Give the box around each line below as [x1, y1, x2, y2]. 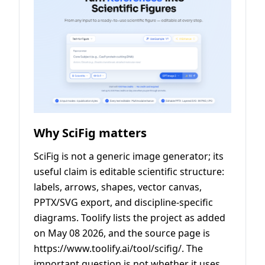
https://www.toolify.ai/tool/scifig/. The [34, 242, 203, 256]
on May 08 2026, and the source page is [34, 227, 210, 240]
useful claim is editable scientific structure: [34, 165, 224, 179]
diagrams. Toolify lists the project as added [34, 211, 225, 225]
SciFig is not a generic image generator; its [34, 150, 224, 163]
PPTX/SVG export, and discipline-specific [34, 196, 213, 209]
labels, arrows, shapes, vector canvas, [34, 180, 202, 194]
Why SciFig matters [34, 125, 147, 141]
